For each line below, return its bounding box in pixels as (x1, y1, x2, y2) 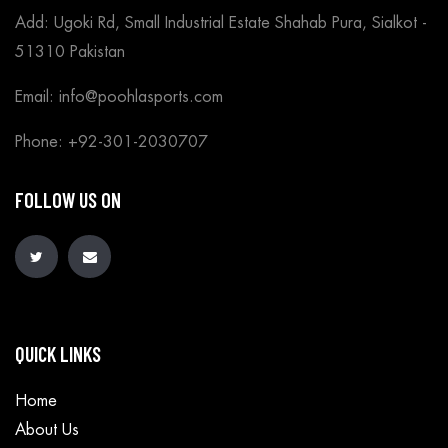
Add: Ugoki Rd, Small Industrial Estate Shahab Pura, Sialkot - (15, 15, 427, 32)
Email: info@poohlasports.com (15, 89, 223, 106)
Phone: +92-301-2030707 (15, 134, 208, 151)
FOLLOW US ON (15, 188, 121, 213)
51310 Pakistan (15, 44, 125, 61)
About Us (15, 421, 79, 438)
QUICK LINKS (15, 341, 101, 366)
